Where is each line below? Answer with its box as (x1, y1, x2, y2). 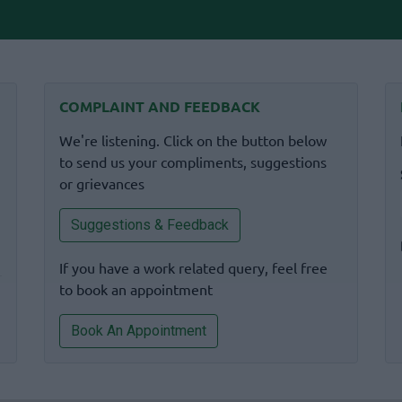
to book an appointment (58, 280, 213, 298)
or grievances (58, 174, 144, 192)
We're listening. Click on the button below (58, 131, 327, 149)
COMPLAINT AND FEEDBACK (58, 97, 260, 116)
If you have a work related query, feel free (58, 258, 328, 276)
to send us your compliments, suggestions (58, 153, 327, 170)
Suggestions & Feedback (70, 216, 229, 233)
